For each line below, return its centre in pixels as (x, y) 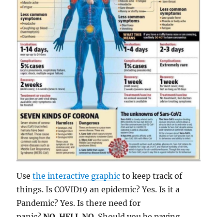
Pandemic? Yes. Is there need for (79, 203)
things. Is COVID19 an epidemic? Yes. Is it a (98, 190)
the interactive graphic (77, 176)
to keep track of (151, 176)
